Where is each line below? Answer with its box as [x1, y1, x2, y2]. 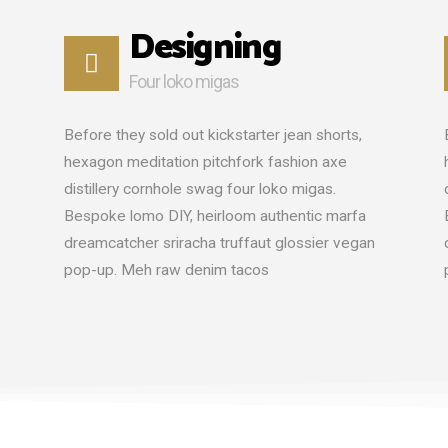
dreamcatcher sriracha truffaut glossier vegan [63, 234, 375, 252]
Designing [128, 19, 282, 77]
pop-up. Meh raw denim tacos [63, 261, 269, 279]
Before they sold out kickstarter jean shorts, [63, 126, 362, 144]
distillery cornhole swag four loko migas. [63, 180, 336, 198]
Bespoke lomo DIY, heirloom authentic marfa [63, 207, 366, 225]
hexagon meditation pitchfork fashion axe [63, 153, 347, 171]
